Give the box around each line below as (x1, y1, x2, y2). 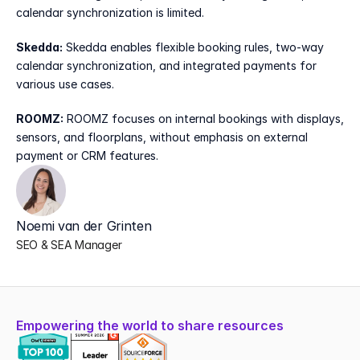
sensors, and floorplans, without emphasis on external (16, 130, 308, 144)
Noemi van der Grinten (16, 218, 152, 234)
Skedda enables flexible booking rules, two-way (63, 40, 324, 54)
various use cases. (16, 77, 114, 91)
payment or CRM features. (16, 149, 158, 162)
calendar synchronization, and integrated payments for (16, 59, 317, 72)
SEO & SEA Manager (16, 238, 122, 252)
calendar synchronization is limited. (16, 6, 204, 19)
